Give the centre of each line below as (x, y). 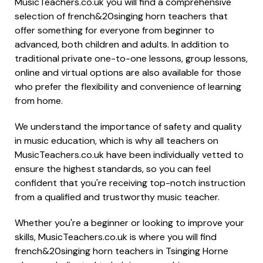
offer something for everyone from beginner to (114, 30)
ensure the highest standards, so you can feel (113, 169)
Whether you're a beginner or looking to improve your (129, 223)
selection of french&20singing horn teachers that (121, 16)
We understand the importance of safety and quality (128, 127)
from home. (39, 101)
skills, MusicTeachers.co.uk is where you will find (116, 237)
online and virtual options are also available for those (128, 73)
